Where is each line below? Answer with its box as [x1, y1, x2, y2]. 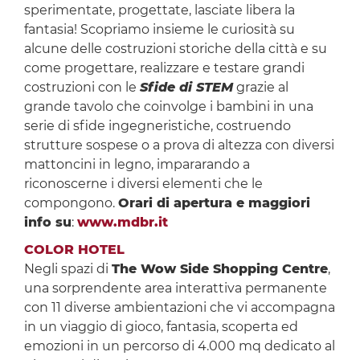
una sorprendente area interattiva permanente [23, 280, 327, 297]
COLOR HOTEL [23, 242, 125, 258]
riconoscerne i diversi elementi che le [23, 176, 263, 192]
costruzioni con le [23, 80, 140, 96]
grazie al [232, 80, 288, 96]
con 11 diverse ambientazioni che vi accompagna [23, 300, 335, 316]
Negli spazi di [23, 261, 112, 277]
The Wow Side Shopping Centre [111, 261, 328, 277]
